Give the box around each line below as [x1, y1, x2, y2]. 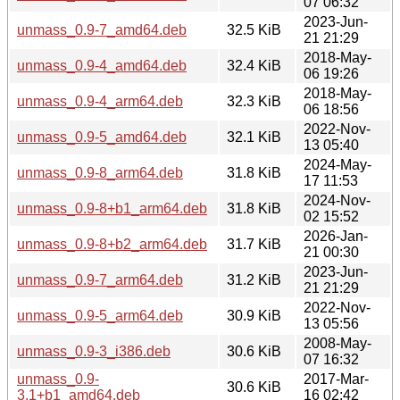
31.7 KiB [227, 236, 281, 252]
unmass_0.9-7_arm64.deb [17, 271, 183, 287]
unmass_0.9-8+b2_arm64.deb [17, 236, 207, 252]
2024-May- [304, 156, 371, 172]
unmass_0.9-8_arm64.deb [17, 164, 183, 180]
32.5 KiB [227, 21, 281, 37]
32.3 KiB [227, 93, 281, 109]
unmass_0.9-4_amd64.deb [17, 57, 187, 73]
